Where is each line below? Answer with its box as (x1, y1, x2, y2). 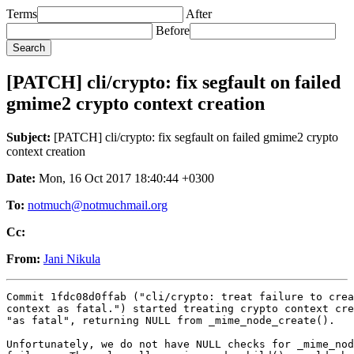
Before (156, 24, 190, 37)
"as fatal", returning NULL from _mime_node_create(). (6, 314, 335, 326)
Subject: (6, 130, 51, 144)
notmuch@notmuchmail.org (28, 198, 168, 212)
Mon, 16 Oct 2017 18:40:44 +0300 (36, 171, 214, 185)
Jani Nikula (43, 251, 100, 265)
